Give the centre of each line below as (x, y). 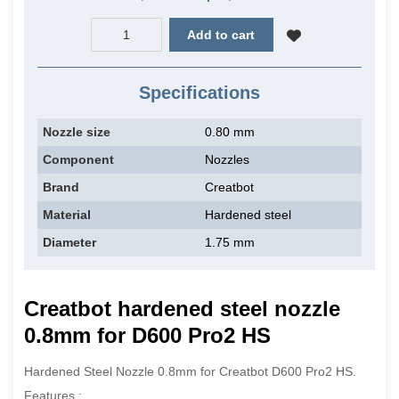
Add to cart (221, 35)
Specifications (199, 93)
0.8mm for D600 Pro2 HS (147, 335)
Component (78, 160)
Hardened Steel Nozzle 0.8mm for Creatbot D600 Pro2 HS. (192, 371)
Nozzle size (77, 132)
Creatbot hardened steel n (156, 308)
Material (67, 215)
